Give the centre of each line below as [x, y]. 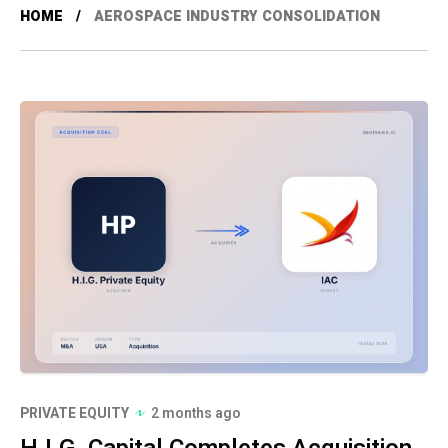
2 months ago [196, 413]
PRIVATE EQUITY [74, 413]
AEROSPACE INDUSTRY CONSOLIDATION [237, 16]
